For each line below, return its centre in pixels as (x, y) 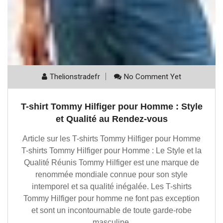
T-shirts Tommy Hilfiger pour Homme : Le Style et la (111, 150)
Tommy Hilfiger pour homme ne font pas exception (111, 198)
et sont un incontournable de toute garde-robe (111, 210)
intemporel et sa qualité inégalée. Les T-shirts (111, 186)
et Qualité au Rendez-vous (111, 119)
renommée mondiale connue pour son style (111, 174)
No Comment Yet (153, 76)
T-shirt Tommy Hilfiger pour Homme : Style (111, 106)
